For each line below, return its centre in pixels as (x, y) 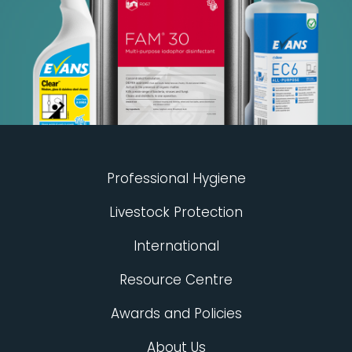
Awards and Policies (176, 314)
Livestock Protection (176, 213)
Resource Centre (176, 280)
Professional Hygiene (176, 179)
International (176, 246)
